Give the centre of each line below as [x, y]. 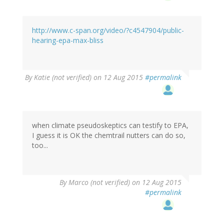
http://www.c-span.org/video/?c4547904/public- [108, 30]
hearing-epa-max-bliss [68, 40]
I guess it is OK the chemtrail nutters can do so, [109, 135]
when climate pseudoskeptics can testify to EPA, [110, 125]
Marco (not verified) [99, 182]
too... [40, 145]
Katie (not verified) [63, 77]
